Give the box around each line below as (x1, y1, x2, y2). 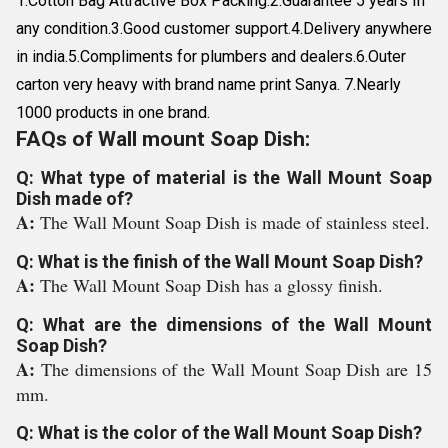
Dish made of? (16, 188, 133, 209)
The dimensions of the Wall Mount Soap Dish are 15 (40, 357, 433, 381)
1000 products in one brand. (16, 103, 210, 122)
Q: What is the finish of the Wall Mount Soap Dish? (16, 251, 423, 272)
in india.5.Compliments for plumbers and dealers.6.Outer (16, 47, 406, 66)
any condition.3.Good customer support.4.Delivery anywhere (16, 19, 432, 38)
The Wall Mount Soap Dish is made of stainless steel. (40, 210, 430, 234)
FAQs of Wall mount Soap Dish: (16, 127, 310, 151)
